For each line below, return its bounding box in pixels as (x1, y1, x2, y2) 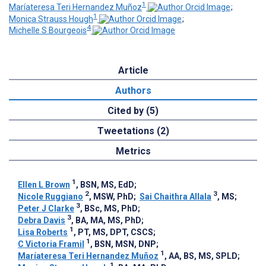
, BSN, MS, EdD (76, 180, 134, 190)
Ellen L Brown (18, 180, 70, 190)
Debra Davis (18, 216, 65, 226)
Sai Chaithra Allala (140, 192, 211, 202)
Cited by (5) (107, 105, 159, 117)
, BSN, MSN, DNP (90, 239, 156, 249)
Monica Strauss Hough (9, 14, 93, 24)
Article (118, 65, 148, 77)
